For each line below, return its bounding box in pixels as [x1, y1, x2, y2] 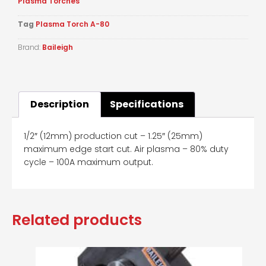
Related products [12, 210, 142, 231]
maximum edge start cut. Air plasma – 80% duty [24, 142, 229, 155]
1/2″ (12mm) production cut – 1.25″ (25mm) [24, 129, 202, 142]
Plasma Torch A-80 [36, 19, 109, 30]
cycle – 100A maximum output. [24, 156, 153, 168]
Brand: [18, 42, 42, 53]
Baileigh [42, 42, 73, 53]
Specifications [109, 97, 183, 111]
